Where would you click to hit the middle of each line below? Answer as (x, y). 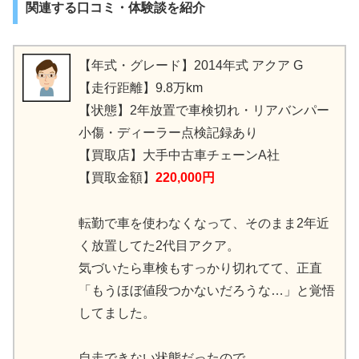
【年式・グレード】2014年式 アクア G (191, 65)
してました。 (117, 313)
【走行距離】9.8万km (141, 87)
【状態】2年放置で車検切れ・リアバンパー (204, 110)
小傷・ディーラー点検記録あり (168, 132)
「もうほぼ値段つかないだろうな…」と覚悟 (207, 290)
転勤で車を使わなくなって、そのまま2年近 (204, 223)
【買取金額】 (117, 177)
